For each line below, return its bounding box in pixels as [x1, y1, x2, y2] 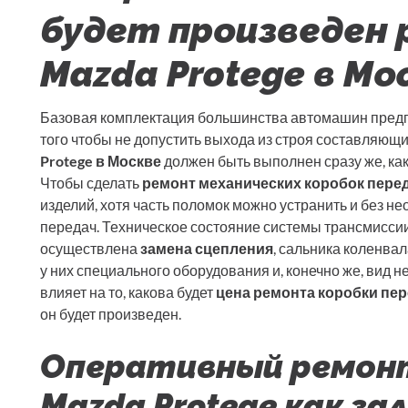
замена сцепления [140, 240, 273, 258]
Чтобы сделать [40, 174, 142, 192]
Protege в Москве [40, 152, 161, 170]
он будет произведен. [40, 305, 181, 323]
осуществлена [40, 240, 140, 258]
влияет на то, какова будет [40, 283, 216, 301]
